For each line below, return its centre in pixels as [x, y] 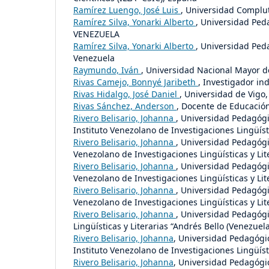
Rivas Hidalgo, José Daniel [126, 94]
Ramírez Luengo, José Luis [127, 10]
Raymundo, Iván [107, 70]
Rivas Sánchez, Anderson [125, 106]
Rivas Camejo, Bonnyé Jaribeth [136, 82]
